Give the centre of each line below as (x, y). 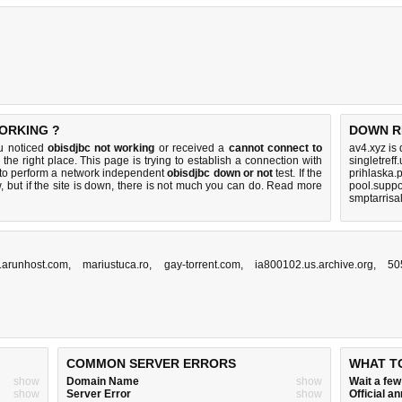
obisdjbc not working (101, 148)
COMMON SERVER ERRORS (151, 363)
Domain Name (103, 381)
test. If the (298, 173)
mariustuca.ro (116, 265)
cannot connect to (275, 148)
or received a (192, 148)
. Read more (292, 186)
